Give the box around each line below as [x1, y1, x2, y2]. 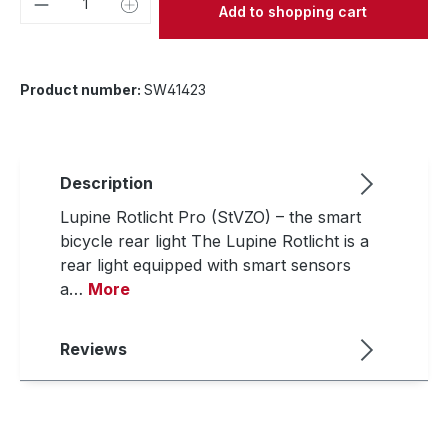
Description [60, 173, 153, 193]
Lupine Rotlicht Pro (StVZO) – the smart [60, 207, 361, 227]
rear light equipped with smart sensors [60, 255, 351, 275]
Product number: [20, 81, 144, 98]
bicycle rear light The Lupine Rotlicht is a [60, 231, 369, 251]
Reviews [60, 339, 127, 359]
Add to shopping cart [219, 2, 368, 20]
